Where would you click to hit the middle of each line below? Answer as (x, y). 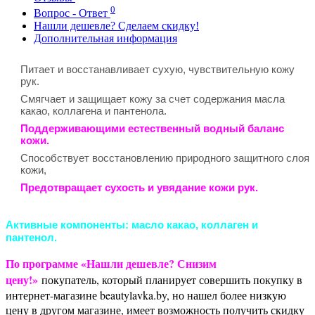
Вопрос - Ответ (72, 13)
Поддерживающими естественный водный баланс (152, 128)
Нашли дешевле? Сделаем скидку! (116, 25)
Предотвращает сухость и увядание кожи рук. (139, 187)
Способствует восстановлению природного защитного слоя (165, 157)
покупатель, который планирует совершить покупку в (170, 279)
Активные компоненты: (67, 224)
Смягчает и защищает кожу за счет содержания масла (153, 98)
